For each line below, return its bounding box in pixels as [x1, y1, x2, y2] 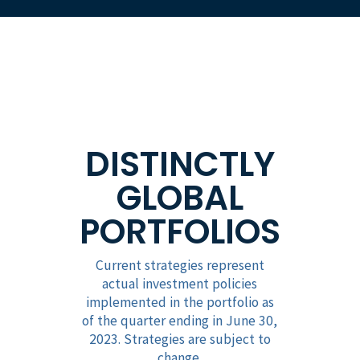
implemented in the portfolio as [85, 292, 274, 311]
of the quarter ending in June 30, [82, 311, 278, 329]
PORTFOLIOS [79, 207, 280, 256]
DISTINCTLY [84, 140, 275, 188]
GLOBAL [116, 174, 243, 222]
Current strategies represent [95, 256, 264, 274]
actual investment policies [102, 274, 258, 292]
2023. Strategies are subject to [88, 329, 271, 348]
